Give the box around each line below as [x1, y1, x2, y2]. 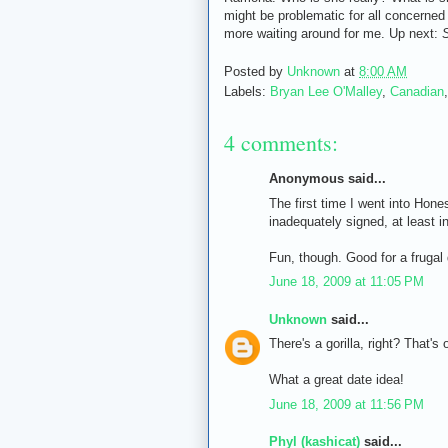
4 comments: [224, 128, 338, 158]
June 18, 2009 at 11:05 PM [269, 274, 424, 290]
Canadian [390, 84, 444, 100]
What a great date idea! [269, 372, 404, 388]
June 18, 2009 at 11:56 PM [269, 396, 424, 412]
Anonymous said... [269, 171, 386, 187]
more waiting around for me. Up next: [224, 25, 442, 41]
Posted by [224, 64, 287, 80]
